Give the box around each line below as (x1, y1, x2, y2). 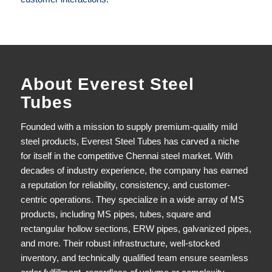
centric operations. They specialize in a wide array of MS (20, 194, 244, 205)
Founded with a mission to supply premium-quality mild (20, 121, 237, 132)
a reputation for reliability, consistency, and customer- (20, 179, 230, 190)
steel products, (20, 135, 81, 146)
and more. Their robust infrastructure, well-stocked (20, 237, 220, 248)
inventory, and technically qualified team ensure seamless (20, 252, 248, 263)
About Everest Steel (20, 74, 194, 93)
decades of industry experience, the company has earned (20, 165, 248, 175)
